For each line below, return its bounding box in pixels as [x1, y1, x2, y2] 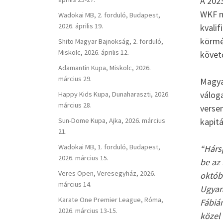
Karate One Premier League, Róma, [58, 195, 163, 204]
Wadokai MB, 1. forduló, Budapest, [58, 142, 160, 151]
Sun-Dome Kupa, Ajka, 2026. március [58, 115, 165, 125]
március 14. [58, 179, 92, 189]
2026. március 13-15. [58, 206, 117, 215]
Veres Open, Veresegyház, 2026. [58, 168, 155, 178]
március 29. [58, 74, 92, 84]
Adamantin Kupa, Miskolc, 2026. [58, 63, 151, 73]
